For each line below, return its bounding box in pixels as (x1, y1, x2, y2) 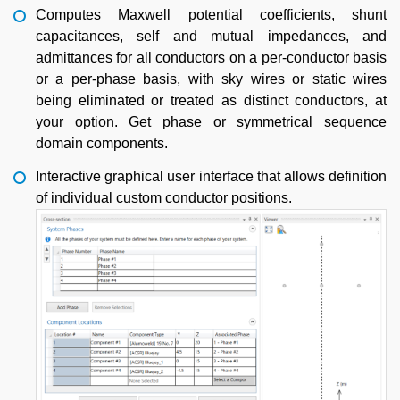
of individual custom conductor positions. (36, 190, 292, 205)
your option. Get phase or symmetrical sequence (36, 114, 387, 129)
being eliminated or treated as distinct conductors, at (36, 93, 387, 108)
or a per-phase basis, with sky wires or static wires (36, 71, 387, 87)
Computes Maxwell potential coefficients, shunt (36, 7, 387, 22)
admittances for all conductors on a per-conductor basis (36, 50, 387, 65)
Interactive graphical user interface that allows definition (36, 169, 387, 184)
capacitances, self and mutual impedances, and (36, 29, 387, 44)
